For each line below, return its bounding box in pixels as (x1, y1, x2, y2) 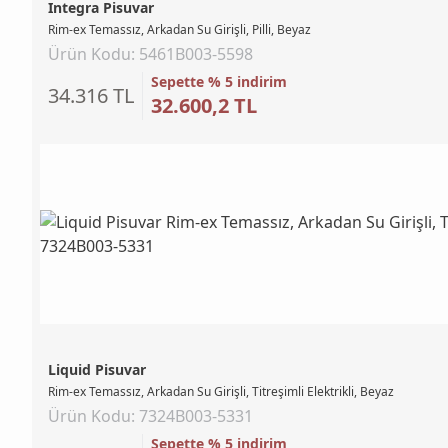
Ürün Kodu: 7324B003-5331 (48, 404, 253, 427)
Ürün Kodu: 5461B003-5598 (48, 42, 253, 65)
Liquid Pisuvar (48, 359, 146, 379)
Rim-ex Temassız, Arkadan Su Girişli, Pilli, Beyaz (48, 20, 311, 38)
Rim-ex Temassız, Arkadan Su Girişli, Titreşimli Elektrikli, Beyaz (48, 382, 394, 400)
